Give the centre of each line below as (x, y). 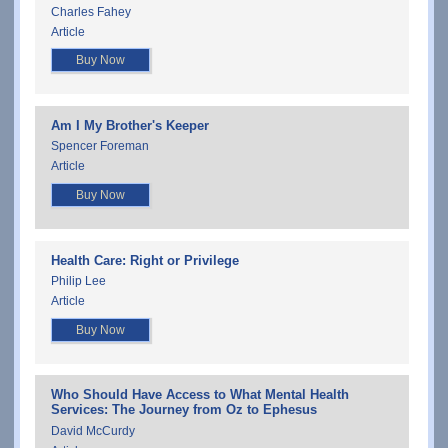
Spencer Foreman (100, 146)
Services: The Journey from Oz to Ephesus (184, 410)
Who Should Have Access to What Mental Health (200, 395)
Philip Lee (78, 281)
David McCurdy (93, 430)
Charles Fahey (91, 11)
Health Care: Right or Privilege (145, 260)
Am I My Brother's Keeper (130, 125)
